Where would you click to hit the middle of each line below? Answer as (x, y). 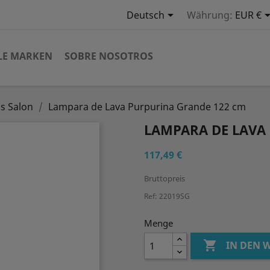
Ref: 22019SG (167, 196)
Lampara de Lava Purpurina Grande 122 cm (147, 107)
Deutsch (145, 15)
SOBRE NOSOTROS (109, 56)
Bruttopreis (165, 178)
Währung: (209, 15)
